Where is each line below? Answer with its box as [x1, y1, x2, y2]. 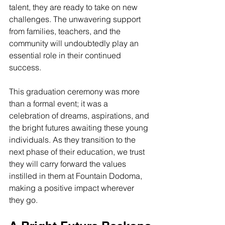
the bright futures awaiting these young [9, 122, 150, 133]
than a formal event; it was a [9, 98, 110, 108]
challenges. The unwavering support [9, 14, 143, 24]
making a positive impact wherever [9, 182, 136, 193]
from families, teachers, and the [9, 26, 123, 36]
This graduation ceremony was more [9, 86, 142, 96]
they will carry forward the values [9, 158, 128, 169]
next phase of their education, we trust [9, 146, 147, 157]
